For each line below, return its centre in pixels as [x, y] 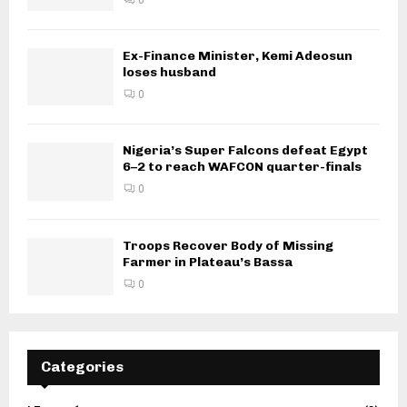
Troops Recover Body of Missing [228, 245]
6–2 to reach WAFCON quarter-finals [242, 167]
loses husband [169, 73]
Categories [82, 367]
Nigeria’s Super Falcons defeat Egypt [245, 151]
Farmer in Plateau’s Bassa [208, 262]
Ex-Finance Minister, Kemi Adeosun [238, 56]
